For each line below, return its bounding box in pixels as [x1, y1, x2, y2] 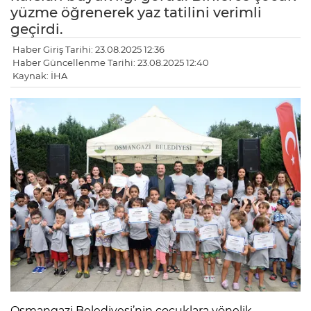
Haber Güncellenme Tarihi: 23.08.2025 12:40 [12, 57, 209, 69]
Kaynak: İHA [12, 70, 67, 82]
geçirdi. [10, 21, 63, 38]
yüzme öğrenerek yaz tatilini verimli [10, 4, 262, 22]
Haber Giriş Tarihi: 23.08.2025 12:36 [12, 44, 165, 56]
